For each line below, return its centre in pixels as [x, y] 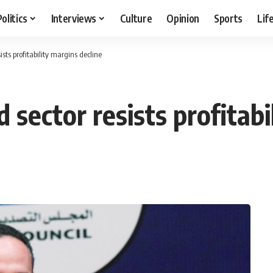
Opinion [183, 18]
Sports [229, 18]
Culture [136, 18]
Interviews [74, 18]
